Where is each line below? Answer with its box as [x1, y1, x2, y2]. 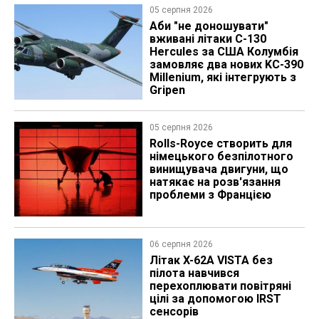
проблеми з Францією [149, 187, 271, 202]
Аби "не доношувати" [149, 19, 268, 33]
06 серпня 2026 [149, 239, 213, 249]
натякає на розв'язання [149, 174, 281, 189]
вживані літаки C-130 [149, 32, 266, 46]
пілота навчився [149, 266, 239, 280]
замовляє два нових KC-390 [149, 58, 303, 72]
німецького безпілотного [149, 149, 293, 163]
